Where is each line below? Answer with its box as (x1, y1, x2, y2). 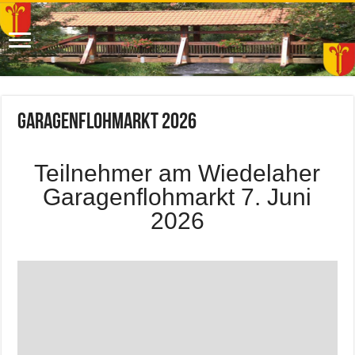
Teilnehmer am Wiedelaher (34, 160, 321, 187)
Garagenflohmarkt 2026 (17, 112, 197, 135)
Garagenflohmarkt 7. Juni (43, 184, 312, 211)
